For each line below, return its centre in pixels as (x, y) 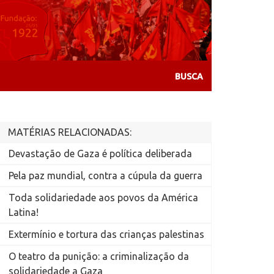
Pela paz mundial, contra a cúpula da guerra (105, 176)
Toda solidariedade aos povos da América (103, 198)
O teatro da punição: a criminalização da (98, 257)
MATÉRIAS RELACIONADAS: (69, 132)
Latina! (23, 213)
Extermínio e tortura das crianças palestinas (106, 235)
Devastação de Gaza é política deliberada (100, 154)
